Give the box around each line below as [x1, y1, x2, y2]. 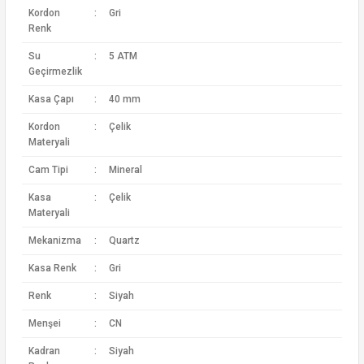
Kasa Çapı [28, 93, 74, 105]
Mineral [108, 164, 142, 175]
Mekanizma [28, 235, 81, 246]
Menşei [28, 318, 61, 329]
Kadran [28, 345, 60, 357]
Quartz [108, 235, 140, 246]
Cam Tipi [28, 164, 68, 175]
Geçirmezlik [28, 66, 82, 77]
